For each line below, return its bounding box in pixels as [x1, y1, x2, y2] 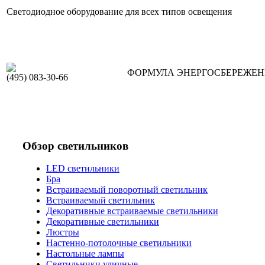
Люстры [46, 227, 79, 238]
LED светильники [46, 163, 119, 174]
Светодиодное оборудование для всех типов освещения [7, 7, 232, 17]
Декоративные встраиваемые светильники [46, 206, 218, 216]
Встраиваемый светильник [46, 195, 155, 206]
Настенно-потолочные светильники [46, 238, 192, 248]
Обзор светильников [22, 139, 128, 152]
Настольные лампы [46, 248, 124, 259]
